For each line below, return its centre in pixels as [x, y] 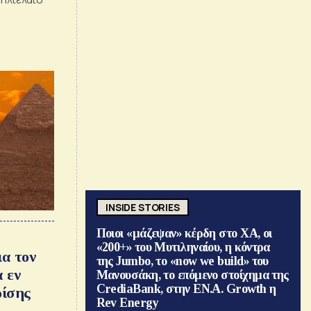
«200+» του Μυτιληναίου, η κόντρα [183, 247]
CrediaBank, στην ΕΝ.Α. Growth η [186, 289]
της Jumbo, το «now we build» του [182, 261]
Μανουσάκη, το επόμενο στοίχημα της [192, 275]
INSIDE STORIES [143, 207]
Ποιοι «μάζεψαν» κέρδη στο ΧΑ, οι [184, 234]
